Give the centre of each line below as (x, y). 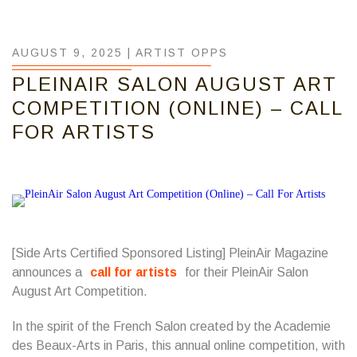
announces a (49, 272)
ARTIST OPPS (182, 53)
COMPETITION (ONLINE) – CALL (177, 108)
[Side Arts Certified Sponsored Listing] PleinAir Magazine (170, 253)
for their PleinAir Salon (245, 272)
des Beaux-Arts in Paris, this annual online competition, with (178, 345)
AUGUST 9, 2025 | (74, 53)
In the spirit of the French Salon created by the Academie (171, 326)
